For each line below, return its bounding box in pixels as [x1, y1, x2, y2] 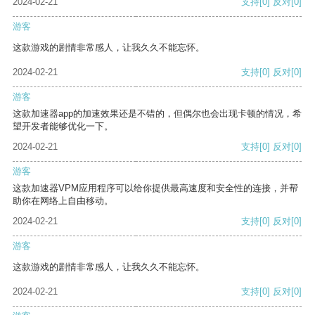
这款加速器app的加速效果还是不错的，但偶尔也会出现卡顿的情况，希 [13, 108, 302, 120]
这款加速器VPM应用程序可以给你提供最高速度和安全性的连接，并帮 [13, 183, 298, 194]
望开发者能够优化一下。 [13, 121, 113, 132]
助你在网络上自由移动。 [13, 195, 113, 207]
